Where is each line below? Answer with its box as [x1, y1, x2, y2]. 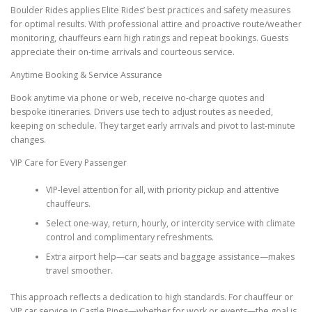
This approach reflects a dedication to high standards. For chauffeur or [10, 291, 293, 303]
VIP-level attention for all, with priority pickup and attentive [45, 183, 279, 196]
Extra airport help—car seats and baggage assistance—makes [45, 250, 295, 263]
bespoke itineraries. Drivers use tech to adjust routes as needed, [10, 106, 273, 118]
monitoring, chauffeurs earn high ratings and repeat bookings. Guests [10, 31, 288, 44]
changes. [10, 134, 46, 146]
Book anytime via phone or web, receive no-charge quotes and [10, 92, 265, 104]
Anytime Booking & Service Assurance [10, 69, 162, 81]
